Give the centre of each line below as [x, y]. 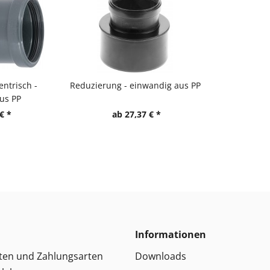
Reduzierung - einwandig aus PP [135, 85]
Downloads [161, 256]
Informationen [171, 234]
